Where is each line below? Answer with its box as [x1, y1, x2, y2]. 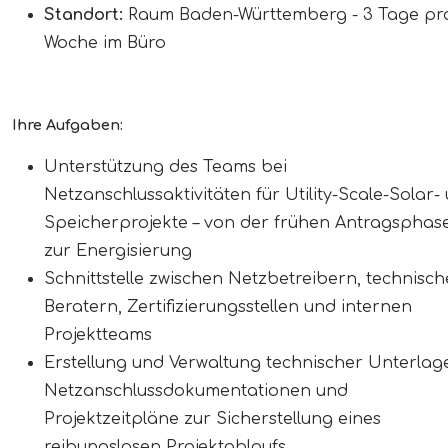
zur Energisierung [44, 241, 192, 260]
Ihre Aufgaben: [12, 116, 123, 133]
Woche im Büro [44, 33, 166, 52]
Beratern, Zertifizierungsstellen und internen [44, 297, 412, 316]
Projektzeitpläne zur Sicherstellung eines [44, 409, 381, 428]
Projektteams [44, 325, 152, 344]
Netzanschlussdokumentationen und [44, 381, 348, 400]
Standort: [44, 5, 128, 24]
